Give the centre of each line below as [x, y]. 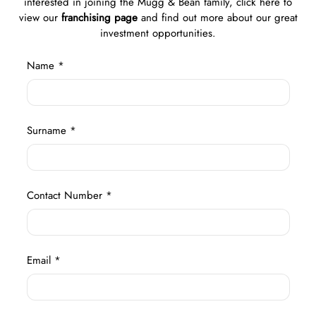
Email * [43, 260]
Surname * [51, 130]
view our [40, 17]
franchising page [99, 17]
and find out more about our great [217, 17]
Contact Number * [69, 195]
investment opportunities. [158, 33]
